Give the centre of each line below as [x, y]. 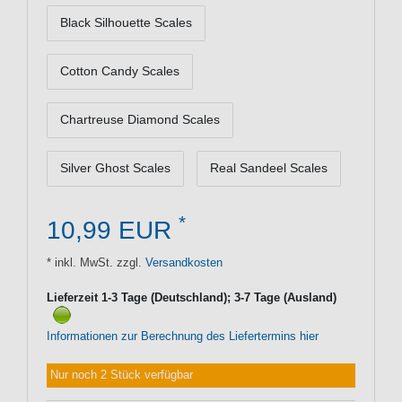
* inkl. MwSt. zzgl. [94, 262]
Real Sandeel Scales [269, 168]
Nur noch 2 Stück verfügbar [122, 376]
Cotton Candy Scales [120, 71]
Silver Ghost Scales [115, 168]
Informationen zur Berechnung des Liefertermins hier [183, 337]
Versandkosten [182, 262]
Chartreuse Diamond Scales [140, 120]
